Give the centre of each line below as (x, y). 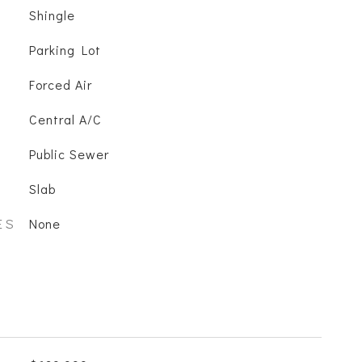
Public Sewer (69, 154)
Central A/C (65, 119)
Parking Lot (65, 50)
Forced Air (60, 84)
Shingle (52, 15)
